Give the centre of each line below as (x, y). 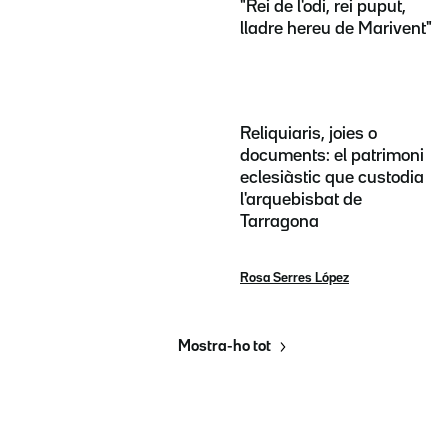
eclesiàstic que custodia (332, 177)
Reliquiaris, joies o (308, 133)
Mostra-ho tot (224, 346)
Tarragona (279, 221)
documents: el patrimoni (332, 155)
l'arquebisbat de (301, 199)
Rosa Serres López (294, 277)
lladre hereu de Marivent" (336, 29)
